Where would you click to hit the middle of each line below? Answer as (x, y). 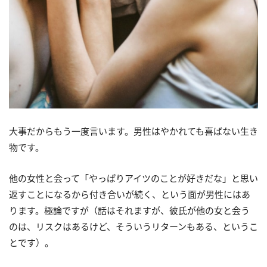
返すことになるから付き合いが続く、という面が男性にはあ (130, 195)
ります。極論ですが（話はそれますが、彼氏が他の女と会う (129, 211)
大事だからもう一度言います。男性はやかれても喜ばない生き (133, 131)
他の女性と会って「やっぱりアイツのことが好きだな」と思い (133, 178)
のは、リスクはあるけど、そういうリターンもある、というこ (133, 227)
